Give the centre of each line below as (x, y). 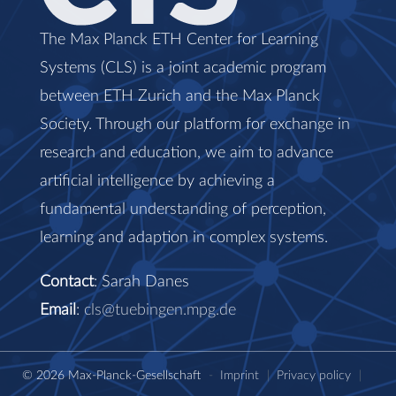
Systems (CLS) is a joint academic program (183, 68)
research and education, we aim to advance (187, 152)
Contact (67, 282)
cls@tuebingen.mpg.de (160, 310)
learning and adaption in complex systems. (184, 237)
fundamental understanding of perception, (183, 209)
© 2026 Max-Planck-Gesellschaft (113, 375)
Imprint (240, 375)
